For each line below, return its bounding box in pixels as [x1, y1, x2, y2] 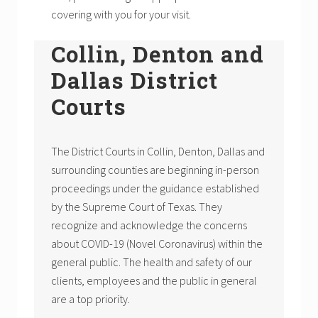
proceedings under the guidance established [51, 181, 259, 196]
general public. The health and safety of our [51, 255, 252, 270]
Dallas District [51, 65, 218, 95]
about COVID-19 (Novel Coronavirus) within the [51, 236, 263, 251]
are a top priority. [51, 292, 130, 307]
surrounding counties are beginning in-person [51, 163, 259, 177]
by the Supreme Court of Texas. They [51, 199, 222, 214]
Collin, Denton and [51, 39, 264, 69]
